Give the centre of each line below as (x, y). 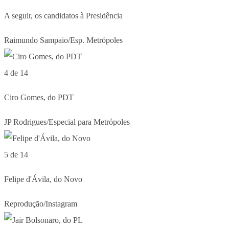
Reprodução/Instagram (41, 203)
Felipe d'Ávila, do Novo (43, 179)
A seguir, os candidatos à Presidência (63, 15)
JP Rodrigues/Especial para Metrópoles (67, 122)
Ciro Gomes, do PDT (39, 97)
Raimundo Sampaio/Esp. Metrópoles (63, 40)
